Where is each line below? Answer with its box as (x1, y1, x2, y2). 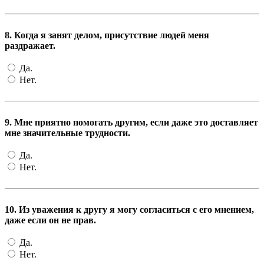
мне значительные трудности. (5, 127, 130, 138)
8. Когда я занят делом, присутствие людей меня (5, 29, 209, 40)
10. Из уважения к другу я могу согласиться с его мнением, (5, 204, 254, 214)
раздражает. (5, 40, 55, 51)
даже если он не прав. (5, 214, 96, 225)
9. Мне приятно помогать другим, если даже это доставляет (5, 117, 258, 127)
